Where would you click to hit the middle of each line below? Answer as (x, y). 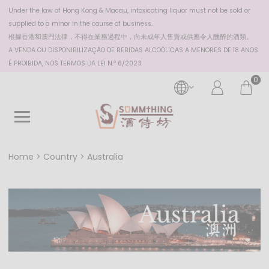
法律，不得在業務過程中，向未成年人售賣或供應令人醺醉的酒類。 (154, 37)
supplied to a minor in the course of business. (81, 24)
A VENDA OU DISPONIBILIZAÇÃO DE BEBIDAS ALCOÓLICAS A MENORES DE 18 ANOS (133, 50)
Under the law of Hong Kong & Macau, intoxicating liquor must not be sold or (129, 11)
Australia (105, 157)
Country (60, 157)
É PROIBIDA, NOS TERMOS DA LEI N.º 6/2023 (75, 63)
